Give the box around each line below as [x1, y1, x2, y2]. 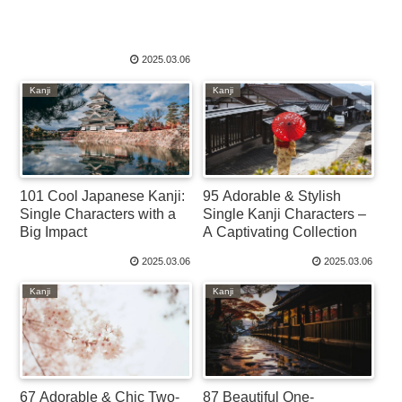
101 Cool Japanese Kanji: [20, 188, 186, 204]
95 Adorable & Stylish [203, 188, 342, 204]
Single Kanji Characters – [203, 205, 367, 222]
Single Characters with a [20, 205, 177, 222]
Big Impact [20, 223, 88, 240]
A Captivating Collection [203, 223, 358, 240]
